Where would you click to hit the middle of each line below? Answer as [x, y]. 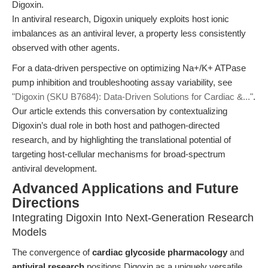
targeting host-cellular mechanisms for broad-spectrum [119, 154]
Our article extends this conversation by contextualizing [120, 111]
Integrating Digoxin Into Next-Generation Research [133, 218]
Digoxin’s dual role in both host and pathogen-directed [116, 125]
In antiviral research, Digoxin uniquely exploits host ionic [121, 19]
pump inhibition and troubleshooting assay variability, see [122, 82]
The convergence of [52, 252]
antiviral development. [54, 168]
